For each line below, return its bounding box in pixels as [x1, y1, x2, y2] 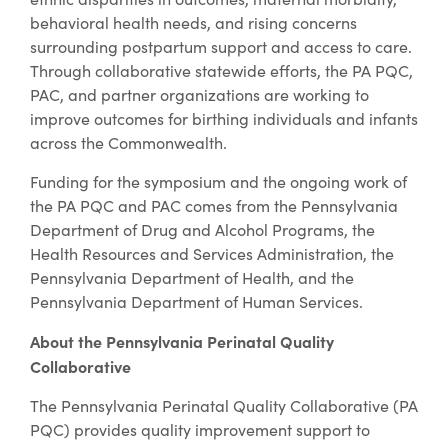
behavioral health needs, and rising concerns [30, 11, 357, 33]
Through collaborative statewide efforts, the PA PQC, [30, 59, 413, 81]
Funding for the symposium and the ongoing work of [30, 170, 407, 192]
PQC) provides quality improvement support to [30, 418, 370, 440]
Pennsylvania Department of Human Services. [30, 290, 363, 312]
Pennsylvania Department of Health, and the [30, 266, 354, 288]
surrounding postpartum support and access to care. [30, 35, 412, 57]
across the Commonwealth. [30, 131, 227, 153]
